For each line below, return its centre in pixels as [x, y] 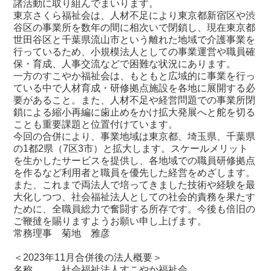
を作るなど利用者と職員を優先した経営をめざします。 [135, 172]
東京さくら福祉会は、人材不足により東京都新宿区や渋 [135, 15]
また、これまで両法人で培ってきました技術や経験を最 [135, 184]
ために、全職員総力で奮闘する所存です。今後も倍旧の [135, 209]
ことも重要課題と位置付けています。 [96, 124]
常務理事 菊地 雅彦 [62, 233]
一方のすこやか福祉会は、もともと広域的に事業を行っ [135, 76]
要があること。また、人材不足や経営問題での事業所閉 [135, 100]
